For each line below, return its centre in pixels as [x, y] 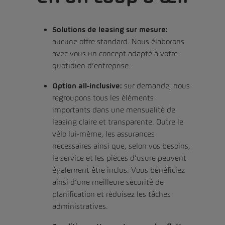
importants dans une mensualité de [114, 109]
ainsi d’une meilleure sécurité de [108, 182]
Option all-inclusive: [87, 86]
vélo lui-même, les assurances [103, 134]
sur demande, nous [156, 85]
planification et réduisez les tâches [111, 194]
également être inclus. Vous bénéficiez [119, 170]
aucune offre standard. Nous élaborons [118, 41]
